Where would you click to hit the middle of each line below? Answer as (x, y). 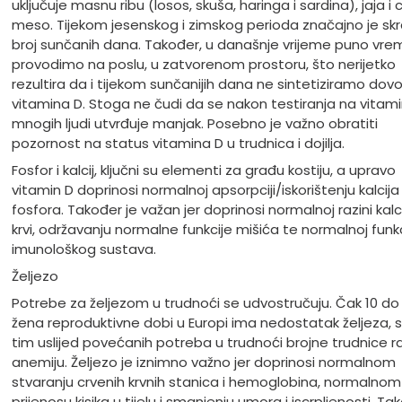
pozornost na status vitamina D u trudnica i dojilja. (179, 144)
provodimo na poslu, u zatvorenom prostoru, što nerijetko (203, 65)
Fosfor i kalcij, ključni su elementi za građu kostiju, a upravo (203, 170)
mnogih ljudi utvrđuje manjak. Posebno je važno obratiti (194, 124)
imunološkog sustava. (83, 249)
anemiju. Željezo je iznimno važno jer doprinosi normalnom (203, 363)
